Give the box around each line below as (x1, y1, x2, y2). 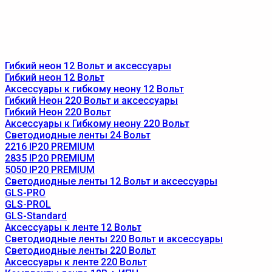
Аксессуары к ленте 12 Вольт (5, 222, 141, 233)
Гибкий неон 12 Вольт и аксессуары (5, 60, 171, 72)
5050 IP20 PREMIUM (5, 164, 95, 175)
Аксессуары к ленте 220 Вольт (5, 256, 147, 268)
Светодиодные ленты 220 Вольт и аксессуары (5, 233, 223, 245)
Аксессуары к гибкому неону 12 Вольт (5, 83, 184, 95)
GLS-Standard (5, 210, 67, 222)
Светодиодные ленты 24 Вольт (5, 129, 151, 141)
